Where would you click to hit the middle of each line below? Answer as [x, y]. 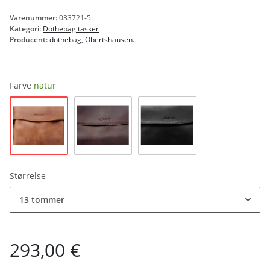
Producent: [29, 40]
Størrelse [29, 175]
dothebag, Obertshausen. [92, 40]
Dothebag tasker [71, 29]
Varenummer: [34, 18]
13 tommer [42, 199]
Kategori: [26, 29]
